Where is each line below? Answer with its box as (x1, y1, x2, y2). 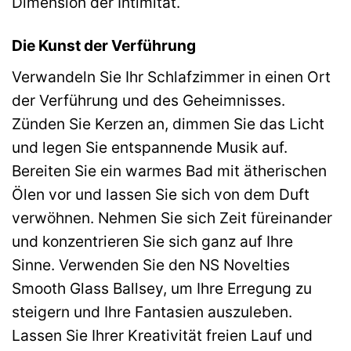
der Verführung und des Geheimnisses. (12, 90, 285, 110)
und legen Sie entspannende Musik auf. (12, 137, 288, 157)
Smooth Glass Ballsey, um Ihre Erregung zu (12, 278, 312, 298)
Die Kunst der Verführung (12, 35, 196, 55)
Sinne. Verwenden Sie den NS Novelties (12, 255, 290, 274)
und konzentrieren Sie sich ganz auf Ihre (12, 231, 293, 251)
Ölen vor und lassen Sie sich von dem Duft (12, 184, 309, 204)
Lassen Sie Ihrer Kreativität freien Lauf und (12, 325, 313, 345)
